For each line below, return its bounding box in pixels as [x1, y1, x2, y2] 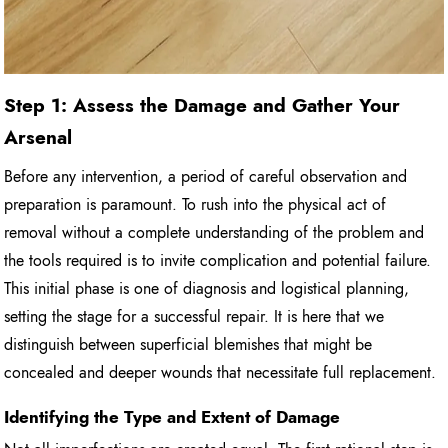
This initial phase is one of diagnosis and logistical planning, [4, 277, 410, 301]
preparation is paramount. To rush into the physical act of [4, 193, 387, 217]
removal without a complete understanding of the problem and [4, 221, 425, 245]
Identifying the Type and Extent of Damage [4, 405, 341, 430]
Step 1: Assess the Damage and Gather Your [4, 92, 401, 120]
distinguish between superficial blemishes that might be [4, 333, 373, 357]
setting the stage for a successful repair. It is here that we [4, 305, 385, 329]
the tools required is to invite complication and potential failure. [4, 249, 432, 273]
